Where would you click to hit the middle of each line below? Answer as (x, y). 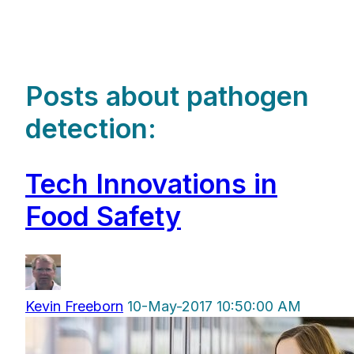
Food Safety (103, 216)
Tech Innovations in (151, 183)
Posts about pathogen (167, 96)
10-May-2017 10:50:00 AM (214, 307)
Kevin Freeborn (74, 307)
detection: (91, 129)
